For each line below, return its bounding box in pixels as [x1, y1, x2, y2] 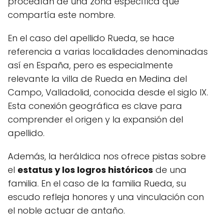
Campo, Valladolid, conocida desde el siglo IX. [8, 86, 208, 99]
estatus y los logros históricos [17, 164, 153, 176]
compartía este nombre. [8, 9, 115, 21]
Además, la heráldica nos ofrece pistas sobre [8, 150, 206, 163]
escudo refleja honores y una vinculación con [8, 191, 204, 203]
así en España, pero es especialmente [8, 59, 173, 72]
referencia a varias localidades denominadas [8, 46, 208, 58]
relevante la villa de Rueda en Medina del [8, 73, 187, 85]
